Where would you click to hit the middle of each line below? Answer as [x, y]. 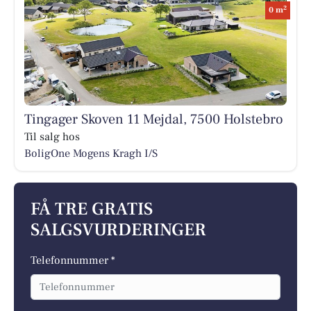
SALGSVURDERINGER [118, 230]
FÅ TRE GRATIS [92, 210]
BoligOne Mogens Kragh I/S [91, 153]
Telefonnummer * [73, 261]
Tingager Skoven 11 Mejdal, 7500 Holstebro [153, 119]
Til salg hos [52, 136]
